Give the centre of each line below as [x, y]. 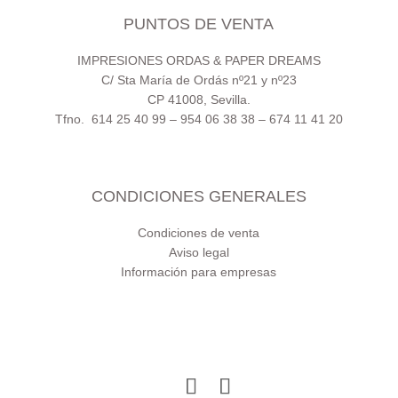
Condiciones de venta [199, 232]
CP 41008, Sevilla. [199, 100]
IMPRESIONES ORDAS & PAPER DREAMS [199, 61]
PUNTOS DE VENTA [199, 24]
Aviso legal [199, 252]
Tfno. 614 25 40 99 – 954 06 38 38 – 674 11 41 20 [199, 119]
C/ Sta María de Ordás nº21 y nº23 [199, 80]
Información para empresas [199, 271]
